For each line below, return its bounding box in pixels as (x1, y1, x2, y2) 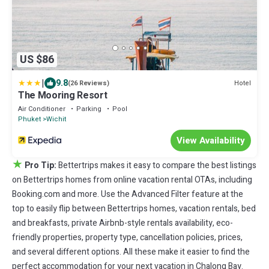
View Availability (177, 134, 245, 148)
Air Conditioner (18, 104, 65, 115)
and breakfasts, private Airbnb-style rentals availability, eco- (12, 217, 233, 230)
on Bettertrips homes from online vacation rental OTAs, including (12, 174, 252, 187)
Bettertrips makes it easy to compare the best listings (58, 159, 256, 172)
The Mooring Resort (18, 88, 107, 103)
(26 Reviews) (68, 78, 109, 89)
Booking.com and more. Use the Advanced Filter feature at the (12, 188, 243, 201)
